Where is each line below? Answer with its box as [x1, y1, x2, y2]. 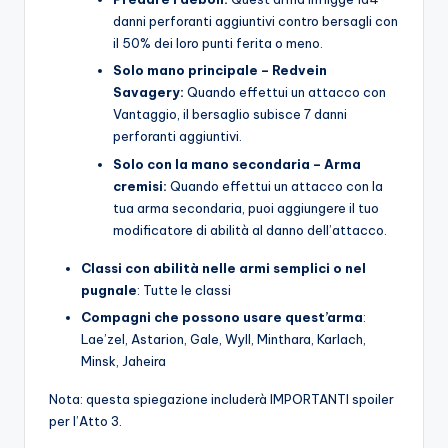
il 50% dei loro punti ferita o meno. [113, 35, 323, 52]
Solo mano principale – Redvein [113, 62, 327, 79]
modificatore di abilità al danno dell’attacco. [113, 221, 387, 238]
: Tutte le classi [137, 281, 231, 298]
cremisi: [113, 177, 167, 194]
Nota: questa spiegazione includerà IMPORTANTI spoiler [49, 390, 394, 407]
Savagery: [113, 84, 184, 101]
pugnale [81, 281, 137, 298]
